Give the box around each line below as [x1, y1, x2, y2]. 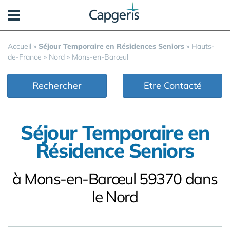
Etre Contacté [143, 80, 202, 91]
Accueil [8, 42, 31, 51]
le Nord [92, 187, 138, 206]
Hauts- [191, 42, 215, 51]
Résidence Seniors [35, 138, 195, 163]
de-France [8, 52, 42, 62]
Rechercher [32, 80, 82, 91]
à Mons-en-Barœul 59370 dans [12, 169, 218, 188]
